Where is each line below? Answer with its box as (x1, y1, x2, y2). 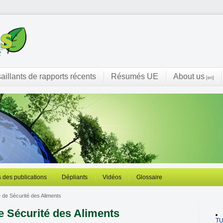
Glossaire (136, 174, 162, 181)
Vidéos (103, 174, 121, 181)
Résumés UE (111, 72, 158, 81)
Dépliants (62, 174, 88, 181)
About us (173, 72, 205, 81)
